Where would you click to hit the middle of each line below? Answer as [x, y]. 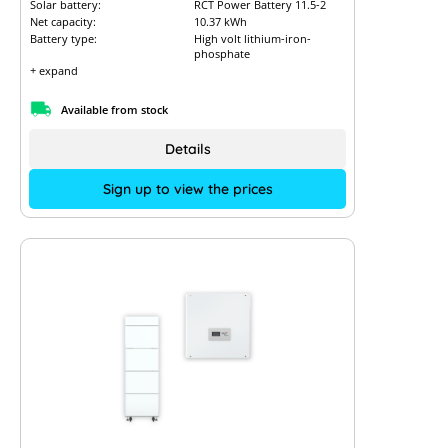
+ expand [54, 70]
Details [187, 149]
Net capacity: [63, 21]
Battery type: [63, 38]
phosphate [221, 53]
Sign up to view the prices [187, 189]
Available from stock [114, 109]
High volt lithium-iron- [252, 38]
